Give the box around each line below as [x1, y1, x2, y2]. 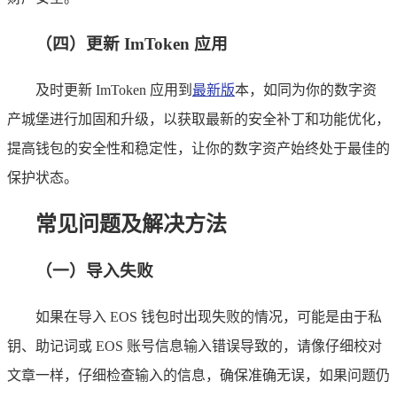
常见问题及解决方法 [35, 212, 227, 236]
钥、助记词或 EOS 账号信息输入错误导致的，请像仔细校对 [7, 339, 382, 354]
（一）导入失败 [35, 261, 153, 281]
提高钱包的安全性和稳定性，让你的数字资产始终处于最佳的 [7, 140, 390, 156]
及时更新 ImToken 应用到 [35, 82, 192, 97]
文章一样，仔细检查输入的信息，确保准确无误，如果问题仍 [7, 368, 390, 384]
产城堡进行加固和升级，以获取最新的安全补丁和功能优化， [7, 111, 390, 127]
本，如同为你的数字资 [235, 82, 377, 97]
